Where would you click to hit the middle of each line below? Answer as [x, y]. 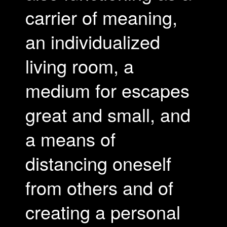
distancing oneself [98, 163]
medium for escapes [107, 90]
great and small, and [108, 114]
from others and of [99, 187]
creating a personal [103, 212]
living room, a [80, 66]
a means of [70, 139]
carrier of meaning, [101, 17]
